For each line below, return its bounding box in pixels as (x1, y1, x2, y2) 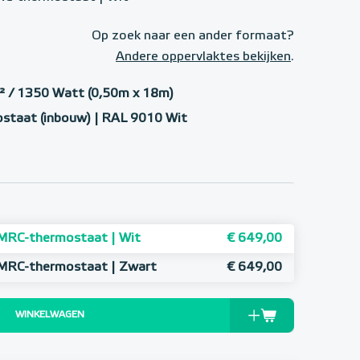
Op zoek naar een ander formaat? (92, 30, 294, 43)
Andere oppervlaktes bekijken (116, 51, 291, 63)
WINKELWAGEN (15, 310, 84, 320)
